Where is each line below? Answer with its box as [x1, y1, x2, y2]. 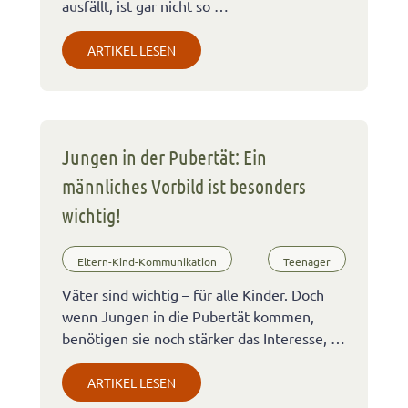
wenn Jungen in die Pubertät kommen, [62, 307, 314, 326]
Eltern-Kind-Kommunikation [77, 253, 217, 269]
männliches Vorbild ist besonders [62, 174, 306, 199]
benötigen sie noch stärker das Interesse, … [62, 329, 345, 348]
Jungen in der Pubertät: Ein [62, 145, 267, 169]
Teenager [283, 253, 331, 269]
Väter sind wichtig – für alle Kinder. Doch [62, 285, 324, 304]
